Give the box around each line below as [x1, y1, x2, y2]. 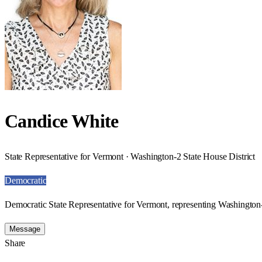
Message [9, 224, 40, 233]
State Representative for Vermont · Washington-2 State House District [5, 151, 256, 161]
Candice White [5, 111, 119, 132]
